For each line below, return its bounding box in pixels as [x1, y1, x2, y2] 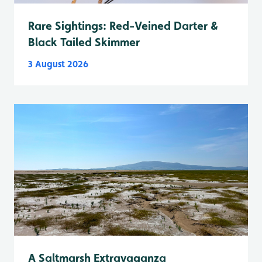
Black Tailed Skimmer [28, 35, 140, 49]
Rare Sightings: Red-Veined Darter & [28, 18, 218, 33]
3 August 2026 [28, 58, 88, 70]
